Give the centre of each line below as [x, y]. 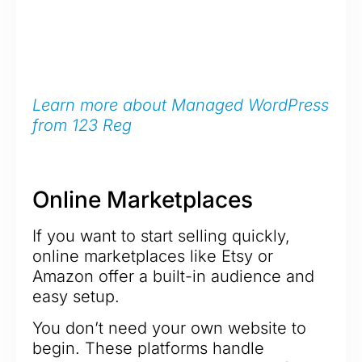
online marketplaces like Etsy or [153, 257]
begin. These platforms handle [148, 349]
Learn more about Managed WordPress [181, 105]
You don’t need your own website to [169, 328]
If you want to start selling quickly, [161, 236]
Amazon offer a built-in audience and [173, 277]
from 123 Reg [82, 125]
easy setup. [76, 297]
